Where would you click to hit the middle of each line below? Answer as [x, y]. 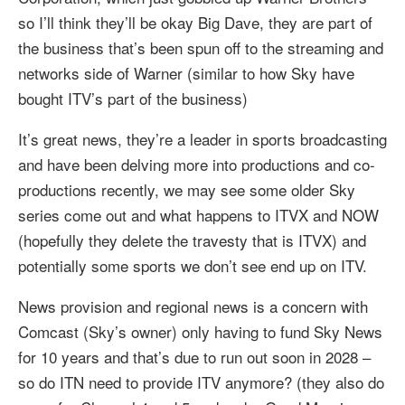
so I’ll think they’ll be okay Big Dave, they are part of [195, 23]
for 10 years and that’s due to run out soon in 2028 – [194, 357]
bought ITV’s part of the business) [133, 99]
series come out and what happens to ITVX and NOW [198, 215]
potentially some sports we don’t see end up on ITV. [193, 266]
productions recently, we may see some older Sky [187, 190]
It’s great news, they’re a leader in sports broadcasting [202, 139]
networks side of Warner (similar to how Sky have [186, 73]
